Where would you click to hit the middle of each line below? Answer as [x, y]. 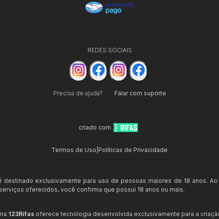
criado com [95, 127]
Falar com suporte [140, 93]
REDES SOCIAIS [109, 50]
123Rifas [21, 214]
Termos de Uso [74, 150]
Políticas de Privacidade [133, 150]
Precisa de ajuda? [78, 93]
